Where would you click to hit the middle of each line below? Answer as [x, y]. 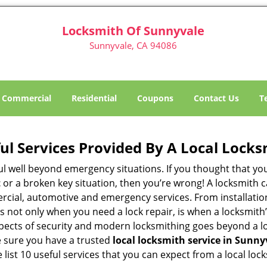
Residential [94, 98]
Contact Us [216, 98]
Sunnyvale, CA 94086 [133, 45]
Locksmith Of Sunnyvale [133, 31]
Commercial [27, 98]
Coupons [155, 98]
